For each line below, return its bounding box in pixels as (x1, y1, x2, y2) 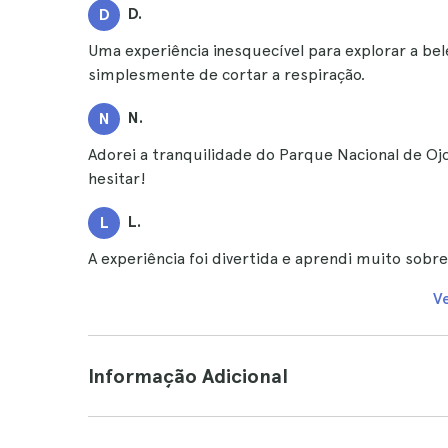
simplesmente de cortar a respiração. (88, 65, 365, 84)
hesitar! (88, 169, 146, 188)
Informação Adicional (88, 364, 288, 388)
